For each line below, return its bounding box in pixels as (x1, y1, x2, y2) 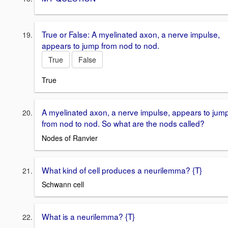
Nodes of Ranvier (42, 132, 98, 143)
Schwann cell (42, 179, 84, 190)
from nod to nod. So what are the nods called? (42, 118, 205, 129)
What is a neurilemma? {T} (42, 211, 135, 222)
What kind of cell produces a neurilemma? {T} (42, 164, 202, 176)
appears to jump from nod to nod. (42, 40, 159, 51)
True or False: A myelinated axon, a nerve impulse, (42, 28, 220, 40)
